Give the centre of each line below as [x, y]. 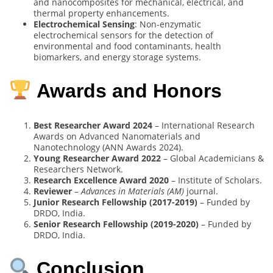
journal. [201, 191]
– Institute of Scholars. [215, 180]
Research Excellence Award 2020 [101, 180]
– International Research [204, 125]
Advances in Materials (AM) [133, 191]
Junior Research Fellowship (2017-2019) [115, 202]
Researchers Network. [78, 169]
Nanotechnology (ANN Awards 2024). [108, 147]
